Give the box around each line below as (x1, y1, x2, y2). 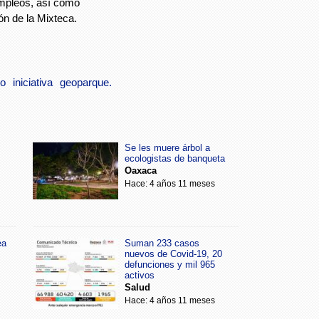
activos (125, 269, 155, 281)
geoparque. (60, 76, 112, 88)
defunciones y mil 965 (125, 258, 215, 270)
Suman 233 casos (125, 237, 199, 249)
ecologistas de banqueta (125, 152, 225, 164)
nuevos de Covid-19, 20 (125, 248, 222, 259)
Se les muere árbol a (125, 142, 210, 153)
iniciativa (13, 76, 53, 88)
